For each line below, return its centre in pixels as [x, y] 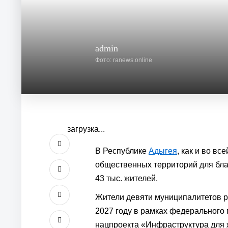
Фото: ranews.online [124, 60]
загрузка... [86, 129]
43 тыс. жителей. [126, 178]
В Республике [122, 151]
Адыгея [163, 151]
